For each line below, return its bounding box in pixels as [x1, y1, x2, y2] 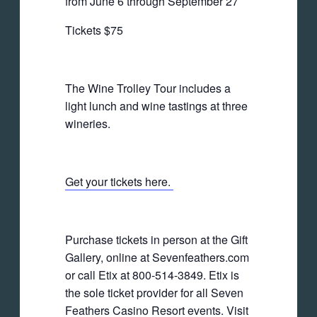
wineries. [65, 115, 110, 132]
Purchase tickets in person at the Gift [65, 231, 248, 248]
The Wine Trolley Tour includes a [65, 80, 231, 97]
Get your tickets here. [65, 173, 173, 190]
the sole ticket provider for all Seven [65, 284, 243, 301]
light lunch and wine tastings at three [65, 98, 248, 115]
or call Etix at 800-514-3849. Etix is [65, 267, 239, 284]
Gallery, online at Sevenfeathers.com [65, 249, 249, 266]
